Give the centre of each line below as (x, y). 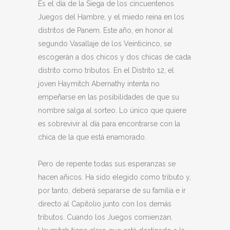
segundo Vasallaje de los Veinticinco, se (105, 44)
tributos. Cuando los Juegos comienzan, (105, 217)
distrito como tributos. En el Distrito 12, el (106, 70)
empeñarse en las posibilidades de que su (109, 97)
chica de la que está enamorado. (92, 137)
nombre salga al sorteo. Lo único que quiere (112, 110)
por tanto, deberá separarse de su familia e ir (112, 190)
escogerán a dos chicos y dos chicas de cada (114, 57)
